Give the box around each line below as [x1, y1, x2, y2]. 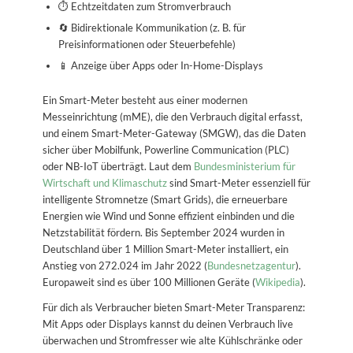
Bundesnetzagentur [206, 258, 295, 272]
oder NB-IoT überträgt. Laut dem [42, 159, 194, 173]
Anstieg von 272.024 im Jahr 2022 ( [42, 258, 207, 272]
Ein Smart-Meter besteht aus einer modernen [42, 93, 247, 106]
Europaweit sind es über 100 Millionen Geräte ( [42, 275, 255, 288]
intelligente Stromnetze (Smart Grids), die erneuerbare [42, 192, 288, 206]
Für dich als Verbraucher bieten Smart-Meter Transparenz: [42, 300, 305, 314]
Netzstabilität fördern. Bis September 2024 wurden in [42, 225, 284, 239]
